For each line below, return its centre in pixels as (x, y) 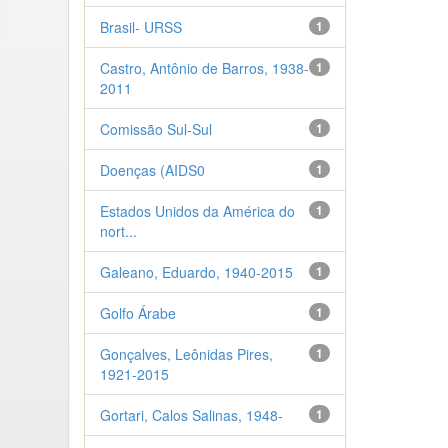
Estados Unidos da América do (197, 210)
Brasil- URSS (140, 26)
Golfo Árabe (137, 312)
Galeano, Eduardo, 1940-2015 (196, 271)
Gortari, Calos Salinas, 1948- (191, 414)
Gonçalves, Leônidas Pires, (186, 353)
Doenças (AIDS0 (152, 169)
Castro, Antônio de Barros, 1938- (204, 67)
